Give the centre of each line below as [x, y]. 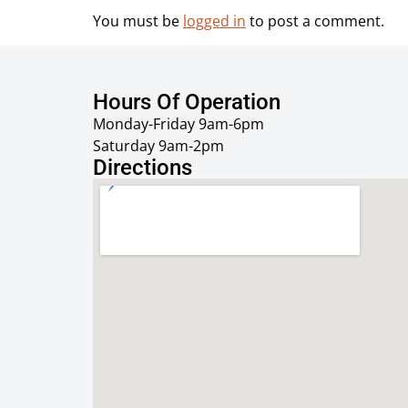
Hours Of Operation [187, 102]
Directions [143, 167]
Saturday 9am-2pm [158, 145]
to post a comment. [315, 21]
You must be [138, 21]
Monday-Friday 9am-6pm [178, 123]
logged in [214, 21]
